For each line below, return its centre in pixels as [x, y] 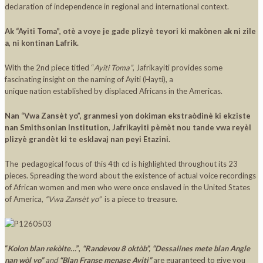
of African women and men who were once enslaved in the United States [127, 188]
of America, [25, 199]
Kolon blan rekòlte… [42, 249]
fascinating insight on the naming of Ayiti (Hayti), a [89, 80]
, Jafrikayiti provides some [178, 68]
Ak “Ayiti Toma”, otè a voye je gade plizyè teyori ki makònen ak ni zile [130, 31]
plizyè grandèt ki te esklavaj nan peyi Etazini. [87, 139]
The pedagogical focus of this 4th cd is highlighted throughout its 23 [121, 164]
